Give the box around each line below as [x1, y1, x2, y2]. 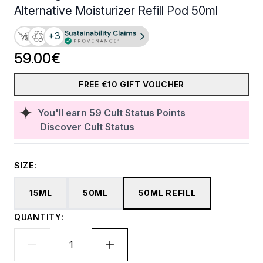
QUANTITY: [14, 212, 64, 222]
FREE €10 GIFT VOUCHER [79, 79, 184, 89]
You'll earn [38, 107, 89, 119]
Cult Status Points [104, 107, 186, 119]
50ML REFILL [138, 188, 196, 198]
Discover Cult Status [40, 121, 134, 133]
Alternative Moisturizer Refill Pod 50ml [14, 4, 218, 18]
